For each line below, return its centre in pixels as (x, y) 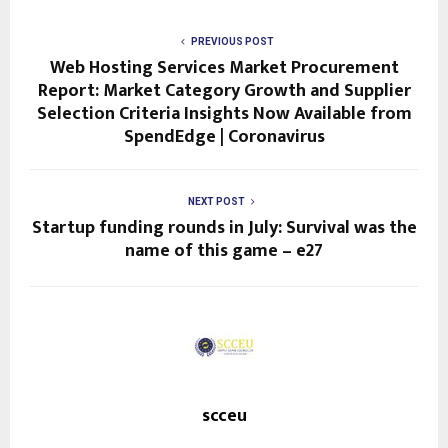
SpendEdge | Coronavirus (224, 136)
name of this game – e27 (224, 250)
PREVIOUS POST (232, 41)
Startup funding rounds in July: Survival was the (224, 227)
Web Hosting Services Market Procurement (224, 67)
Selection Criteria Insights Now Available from (224, 113)
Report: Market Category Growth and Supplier (224, 90)
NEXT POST (216, 201)
